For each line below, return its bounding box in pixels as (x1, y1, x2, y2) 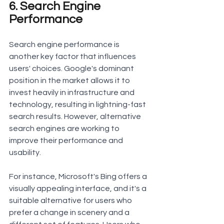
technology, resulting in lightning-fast (9, 100, 147, 109)
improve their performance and (9, 136, 124, 145)
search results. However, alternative (9, 112, 142, 121)
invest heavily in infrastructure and (9, 88, 136, 97)
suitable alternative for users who (9, 196, 133, 205)
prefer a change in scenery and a (9, 208, 131, 217)
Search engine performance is (9, 40, 121, 49)
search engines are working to (9, 124, 121, 133)
